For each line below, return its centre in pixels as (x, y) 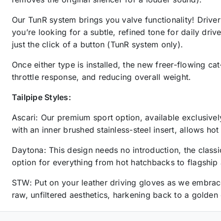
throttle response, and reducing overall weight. (102, 77)
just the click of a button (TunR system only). (98, 45)
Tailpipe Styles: (41, 97)
